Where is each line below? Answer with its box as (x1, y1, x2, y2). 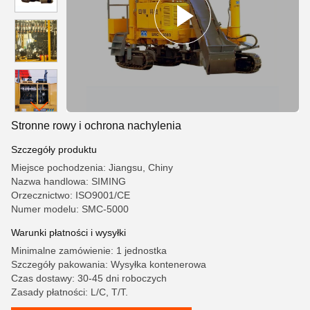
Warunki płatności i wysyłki (11, 227, 126, 238)
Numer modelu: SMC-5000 (11, 203, 129, 215)
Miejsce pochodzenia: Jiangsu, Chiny (11, 162, 173, 173)
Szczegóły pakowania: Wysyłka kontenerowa (11, 259, 206, 270)
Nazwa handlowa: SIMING (11, 176, 126, 187)
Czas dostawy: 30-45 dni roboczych (11, 273, 167, 284)
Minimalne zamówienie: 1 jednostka (11, 245, 167, 256)
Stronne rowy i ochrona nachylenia (11, 120, 181, 131)
